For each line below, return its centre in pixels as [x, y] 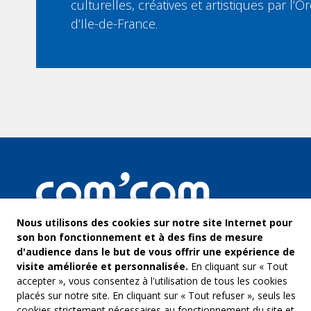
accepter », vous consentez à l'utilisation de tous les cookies [152, 281]
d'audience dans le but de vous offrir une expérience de [156, 252]
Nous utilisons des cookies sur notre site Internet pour [154, 222]
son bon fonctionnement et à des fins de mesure [140, 237]
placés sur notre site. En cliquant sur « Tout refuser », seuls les [156, 295]
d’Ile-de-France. [114, 24]
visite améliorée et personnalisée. [102, 266]
